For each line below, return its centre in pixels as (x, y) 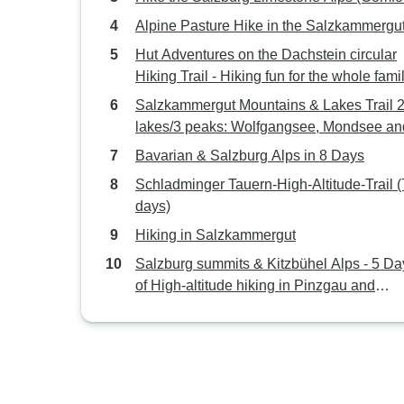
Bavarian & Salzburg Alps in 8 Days (250, 156)
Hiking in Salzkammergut (216, 235)
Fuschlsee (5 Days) (197, 148)
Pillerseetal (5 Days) (200, 307)
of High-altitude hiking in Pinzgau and (255, 285)
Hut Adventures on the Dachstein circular (266, 55)
